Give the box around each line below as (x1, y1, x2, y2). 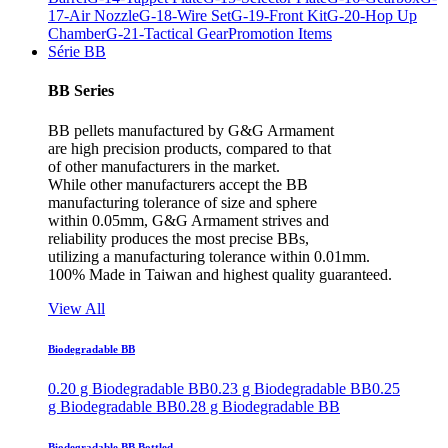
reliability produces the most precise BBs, (48, 229, 309, 247)
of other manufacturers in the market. (48, 157, 280, 175)
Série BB (48, 43, 106, 61)
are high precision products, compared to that (48, 139, 331, 157)
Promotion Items (228, 25, 332, 43)
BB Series (48, 82, 114, 100)
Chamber (48, 25, 106, 43)
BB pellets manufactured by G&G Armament (48, 121, 334, 139)
